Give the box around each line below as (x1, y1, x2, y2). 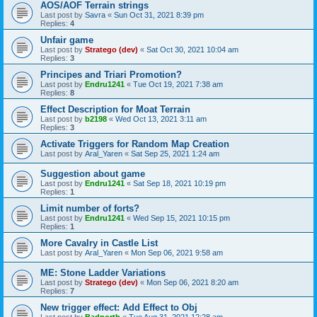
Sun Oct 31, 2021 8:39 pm (114, 10, 204, 19)
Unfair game (40, 34, 93, 45)
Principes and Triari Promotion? (40, 69, 182, 80)
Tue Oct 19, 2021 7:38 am (133, 79, 223, 88)
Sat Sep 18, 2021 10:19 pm (133, 178, 226, 188)
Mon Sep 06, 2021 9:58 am (131, 248, 223, 257)
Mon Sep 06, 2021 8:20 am (146, 277, 238, 287)
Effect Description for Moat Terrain (40, 103, 190, 115)
